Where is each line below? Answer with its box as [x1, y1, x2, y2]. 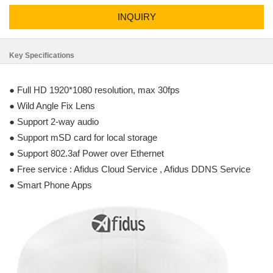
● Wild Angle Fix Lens [9, 101, 95, 111]
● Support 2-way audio [9, 116, 99, 127]
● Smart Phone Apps [9, 180, 92, 190]
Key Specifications [9, 51, 74, 60]
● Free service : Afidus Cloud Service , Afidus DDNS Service [9, 164, 250, 174]
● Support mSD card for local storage [9, 132, 157, 143]
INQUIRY [117, 12, 156, 22]
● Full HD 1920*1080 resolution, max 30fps [9, 85, 180, 95]
